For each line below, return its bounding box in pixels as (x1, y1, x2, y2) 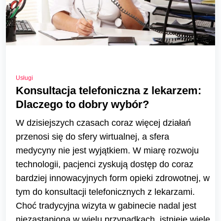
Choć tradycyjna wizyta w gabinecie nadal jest (16, 200, 196, 211)
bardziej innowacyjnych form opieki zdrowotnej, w (16, 173, 210, 183)
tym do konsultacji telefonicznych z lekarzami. (16, 186, 195, 197)
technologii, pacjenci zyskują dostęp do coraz (16, 159, 193, 169)
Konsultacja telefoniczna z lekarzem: (16, 84, 201, 97)
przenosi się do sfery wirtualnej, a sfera (16, 131, 169, 142)
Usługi (16, 74, 33, 81)
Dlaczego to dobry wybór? (16, 98, 149, 110)
